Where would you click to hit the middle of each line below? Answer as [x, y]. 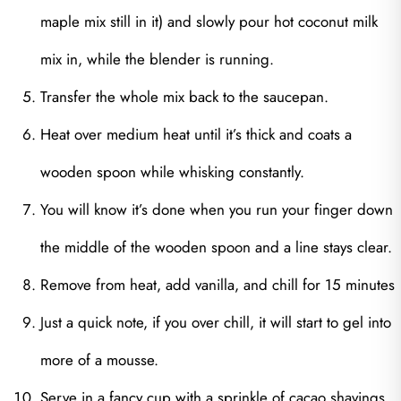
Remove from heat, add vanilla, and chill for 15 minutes [218, 285]
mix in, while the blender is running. [157, 60]
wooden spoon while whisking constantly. [172, 172]
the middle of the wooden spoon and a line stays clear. [216, 247]
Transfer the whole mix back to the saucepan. [184, 97]
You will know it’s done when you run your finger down [217, 210]
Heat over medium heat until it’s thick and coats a [196, 135]
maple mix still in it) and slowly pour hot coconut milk [209, 22]
